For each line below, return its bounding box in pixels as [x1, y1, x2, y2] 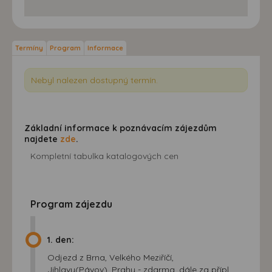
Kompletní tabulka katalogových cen [30, 150, 178, 161]
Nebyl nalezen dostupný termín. [31, 74, 158, 86]
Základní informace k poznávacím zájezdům [24, 122, 217, 134]
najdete [24, 133, 60, 144]
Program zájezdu [30, 197, 112, 210]
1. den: [47, 234, 74, 245]
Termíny [15, 43, 43, 52]
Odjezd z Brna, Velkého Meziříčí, [47, 251, 174, 263]
